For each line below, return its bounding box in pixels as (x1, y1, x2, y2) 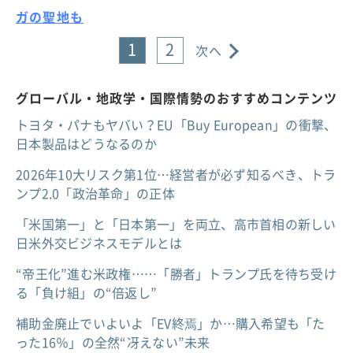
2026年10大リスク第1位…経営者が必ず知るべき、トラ (16, 165, 336, 184)
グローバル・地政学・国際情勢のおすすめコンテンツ (16, 88, 337, 108)
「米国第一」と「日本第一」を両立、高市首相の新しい (16, 214, 336, 234)
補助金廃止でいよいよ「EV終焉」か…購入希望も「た (16, 314, 325, 333)
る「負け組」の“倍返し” (16, 283, 158, 303)
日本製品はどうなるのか (16, 134, 157, 154)
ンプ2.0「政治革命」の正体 (16, 184, 175, 203)
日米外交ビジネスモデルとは (16, 233, 183, 253)
